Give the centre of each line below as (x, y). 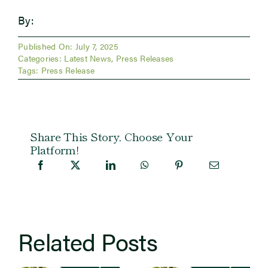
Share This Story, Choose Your (111, 136)
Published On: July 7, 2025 (68, 46)
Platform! (54, 150)
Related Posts (88, 241)
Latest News (88, 58)
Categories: (41, 58)
